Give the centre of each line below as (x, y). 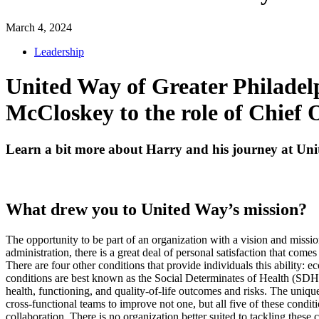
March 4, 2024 (39, 27)
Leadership (59, 51)
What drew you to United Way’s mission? (161, 210)
